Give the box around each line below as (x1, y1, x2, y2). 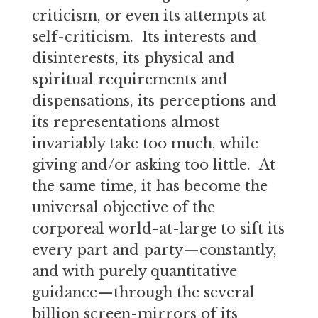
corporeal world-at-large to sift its (31, 220, 285, 237)
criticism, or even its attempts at (31, 7, 266, 24)
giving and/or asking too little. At (31, 156, 275, 173)
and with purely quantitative (31, 263, 237, 280)
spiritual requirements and (31, 71, 228, 88)
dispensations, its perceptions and (31, 92, 277, 109)
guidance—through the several (31, 284, 255, 301)
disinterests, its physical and (31, 50, 235, 67)
